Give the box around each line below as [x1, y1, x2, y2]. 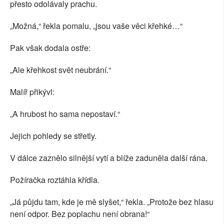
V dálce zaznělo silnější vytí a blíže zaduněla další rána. [10, 152, 207, 164]
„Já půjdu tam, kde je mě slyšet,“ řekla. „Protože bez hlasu [10, 196, 213, 208]
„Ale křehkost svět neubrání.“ [10, 64, 111, 76]
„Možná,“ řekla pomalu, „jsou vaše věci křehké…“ [10, 20, 182, 32]
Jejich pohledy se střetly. [10, 130, 96, 142]
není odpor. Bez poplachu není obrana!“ [10, 208, 149, 220]
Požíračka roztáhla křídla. [10, 174, 99, 186]
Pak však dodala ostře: [10, 42, 90, 54]
